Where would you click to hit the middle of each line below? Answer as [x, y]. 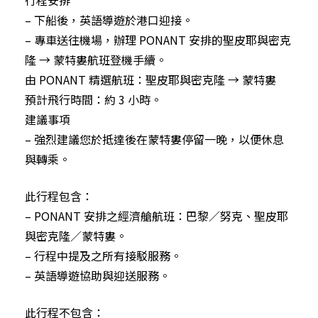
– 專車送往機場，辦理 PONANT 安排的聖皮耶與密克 [158, 39]
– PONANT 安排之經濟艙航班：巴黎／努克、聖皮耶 [157, 215]
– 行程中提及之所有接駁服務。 [103, 255]
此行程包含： [59, 196]
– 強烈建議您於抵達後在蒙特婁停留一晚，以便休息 [154, 139]
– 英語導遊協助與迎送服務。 [98, 275]
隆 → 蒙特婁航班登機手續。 [96, 59]
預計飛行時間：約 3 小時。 [93, 99]
